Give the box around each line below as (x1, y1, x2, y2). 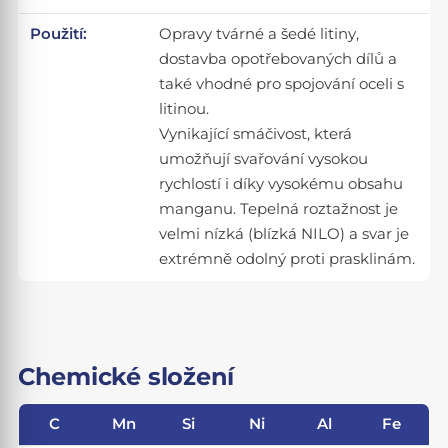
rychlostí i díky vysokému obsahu (159, 175, 404, 194)
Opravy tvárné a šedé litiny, (159, 25, 360, 44)
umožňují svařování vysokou (159, 150, 369, 169)
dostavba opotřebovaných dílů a (159, 50, 398, 69)
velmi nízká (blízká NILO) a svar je (159, 225, 410, 244)
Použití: (30, 25, 88, 44)
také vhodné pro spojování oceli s (159, 75, 405, 94)
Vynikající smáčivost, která (159, 125, 353, 144)
